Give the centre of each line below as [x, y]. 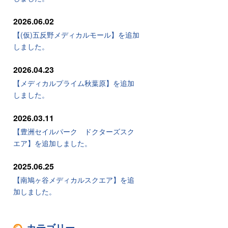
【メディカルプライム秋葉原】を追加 [74, 83]
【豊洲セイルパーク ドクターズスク [74, 131]
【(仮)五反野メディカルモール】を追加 [76, 35]
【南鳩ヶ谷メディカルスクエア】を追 [74, 180]
